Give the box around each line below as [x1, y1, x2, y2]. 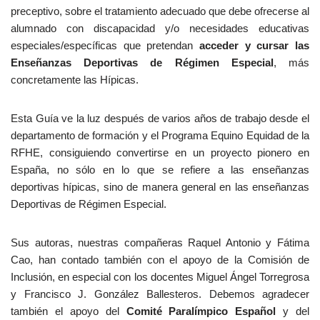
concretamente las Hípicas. [11, 74, 139, 86]
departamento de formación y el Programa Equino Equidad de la [11, 129, 309, 141]
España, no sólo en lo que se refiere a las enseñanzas [11, 164, 309, 176]
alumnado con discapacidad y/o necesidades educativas [11, 22, 309, 34]
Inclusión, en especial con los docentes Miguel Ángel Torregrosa [11, 271, 309, 283]
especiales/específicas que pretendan [11, 39, 199, 51]
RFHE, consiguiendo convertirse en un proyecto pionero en [11, 146, 309, 159]
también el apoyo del [11, 305, 126, 317]
